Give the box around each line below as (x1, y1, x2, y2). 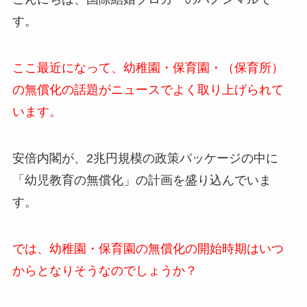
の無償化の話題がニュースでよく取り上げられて (12, 83, 284, 97)
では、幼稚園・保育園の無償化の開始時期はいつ (12, 241, 284, 256)
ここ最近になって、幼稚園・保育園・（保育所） (12, 61, 284, 75)
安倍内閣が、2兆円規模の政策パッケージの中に (12, 151, 278, 165)
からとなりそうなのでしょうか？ (12, 263, 197, 278)
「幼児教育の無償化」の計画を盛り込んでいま (12, 173, 271, 187)
